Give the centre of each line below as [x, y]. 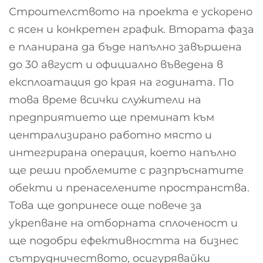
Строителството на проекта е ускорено [131, 12]
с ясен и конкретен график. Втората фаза [131, 30]
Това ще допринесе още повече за [105, 206]
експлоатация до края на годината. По [121, 82]
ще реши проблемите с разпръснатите [126, 171]
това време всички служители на [105, 100]
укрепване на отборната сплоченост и [123, 223]
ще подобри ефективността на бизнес [124, 241]
